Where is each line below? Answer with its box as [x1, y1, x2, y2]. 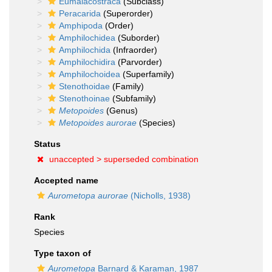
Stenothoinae [59, 93, 110, 103]
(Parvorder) [115, 57, 162, 67]
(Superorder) [101, 8, 153, 18]
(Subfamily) [110, 93, 156, 103]
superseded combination [104, 154, 199, 164]
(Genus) [104, 106, 138, 115]
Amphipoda [59, 21, 103, 30]
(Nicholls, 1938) [128, 191, 191, 200]
